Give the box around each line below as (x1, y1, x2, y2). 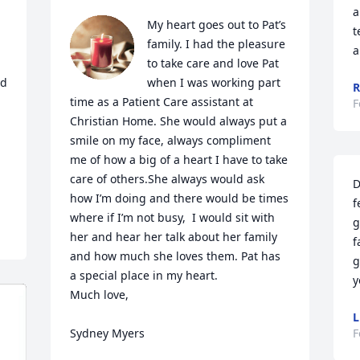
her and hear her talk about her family (70, 229, 278, 244)
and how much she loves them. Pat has (70, 248, 281, 264)
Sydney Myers (70, 325, 145, 341)
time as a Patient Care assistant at (70, 94, 254, 109)
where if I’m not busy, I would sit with (70, 210, 276, 225)
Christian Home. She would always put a (70, 113, 288, 129)
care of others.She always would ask (70, 171, 265, 186)
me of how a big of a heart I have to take (70, 152, 288, 167)
